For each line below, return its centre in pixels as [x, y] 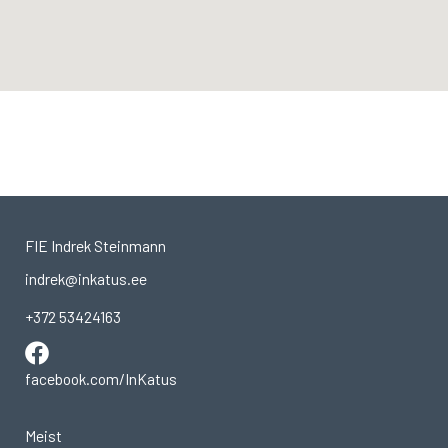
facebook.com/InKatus [101, 378]
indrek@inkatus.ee [86, 278]
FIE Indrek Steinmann [95, 245]
